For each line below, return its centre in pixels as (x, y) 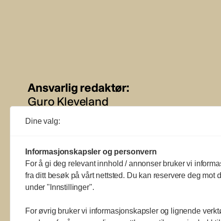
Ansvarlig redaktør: (78, 87)
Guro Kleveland (68, 101)
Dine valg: (43, 121)
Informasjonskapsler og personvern (91, 152)
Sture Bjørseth (66, 142)
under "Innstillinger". (60, 187)
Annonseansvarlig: (77, 128)
